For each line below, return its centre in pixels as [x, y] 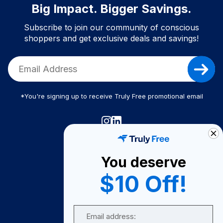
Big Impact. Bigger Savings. [111, 8]
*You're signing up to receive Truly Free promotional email [111, 96]
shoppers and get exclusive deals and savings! [111, 38]
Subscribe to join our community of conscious [111, 27]
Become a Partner [111, 211]
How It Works [111, 155]
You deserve [143, 163]
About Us [111, 174]
